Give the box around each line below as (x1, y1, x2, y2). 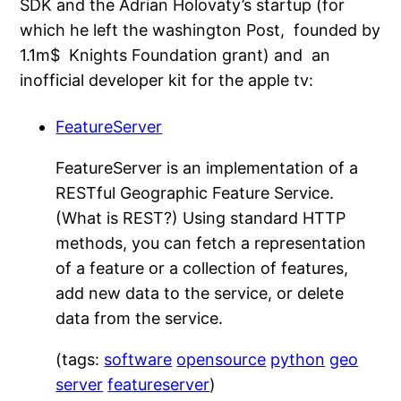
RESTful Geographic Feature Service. (55, 183, 335, 203)
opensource (176, 350, 267, 370)
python (270, 350, 326, 370)
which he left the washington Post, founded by (20, 21, 381, 40)
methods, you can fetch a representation (55, 234, 367, 253)
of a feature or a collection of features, (55, 259, 349, 278)
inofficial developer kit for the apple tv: (20, 71, 314, 90)
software (104, 350, 173, 370)
